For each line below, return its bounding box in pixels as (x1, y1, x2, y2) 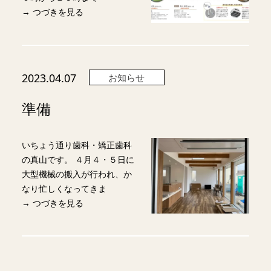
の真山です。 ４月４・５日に (21, 153, 134, 165)
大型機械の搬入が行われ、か (21, 168, 132, 180)
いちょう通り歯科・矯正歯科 (21, 139, 132, 151)
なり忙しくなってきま (21, 182, 106, 194)
